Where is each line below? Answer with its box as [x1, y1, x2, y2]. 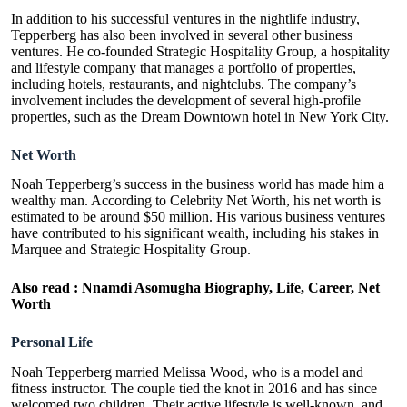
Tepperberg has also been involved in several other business [11, 26, 352, 43]
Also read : [11, 280, 78, 296]
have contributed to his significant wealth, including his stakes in [11, 225, 379, 242]
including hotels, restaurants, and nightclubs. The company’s [11, 75, 356, 92]
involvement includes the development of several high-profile [11, 92, 361, 108]
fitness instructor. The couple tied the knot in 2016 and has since [11, 381, 377, 397]
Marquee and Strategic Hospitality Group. [11, 242, 251, 258]
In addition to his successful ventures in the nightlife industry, [11, 10, 360, 26]
